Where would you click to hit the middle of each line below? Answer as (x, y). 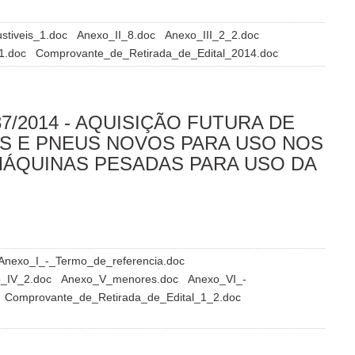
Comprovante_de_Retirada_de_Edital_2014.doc (157, 53)
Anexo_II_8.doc (118, 34)
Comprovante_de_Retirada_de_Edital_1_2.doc (123, 297)
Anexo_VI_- (217, 279)
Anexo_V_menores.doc (121, 279)
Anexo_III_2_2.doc (212, 34)
